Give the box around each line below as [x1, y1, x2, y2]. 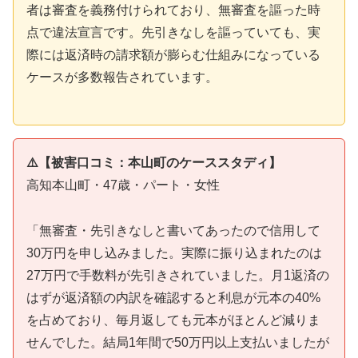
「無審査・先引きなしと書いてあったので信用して [26, 223, 320, 237]
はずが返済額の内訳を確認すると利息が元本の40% [26, 290, 320, 304]
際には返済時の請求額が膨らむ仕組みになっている [26, 48, 320, 62]
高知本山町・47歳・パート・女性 [26, 177, 220, 192]
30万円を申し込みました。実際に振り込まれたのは [26, 245, 322, 260]
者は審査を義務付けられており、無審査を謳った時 [26, 3, 320, 18]
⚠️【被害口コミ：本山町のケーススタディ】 [26, 155, 281, 169]
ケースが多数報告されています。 [26, 70, 218, 85]
